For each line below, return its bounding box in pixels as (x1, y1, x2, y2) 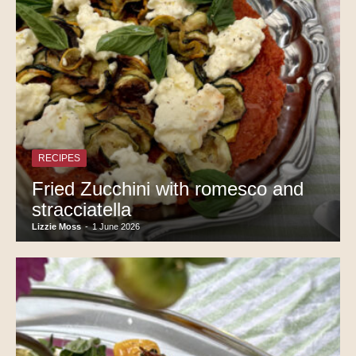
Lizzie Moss (32, 222, 81, 232)
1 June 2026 (92, 222, 140, 232)
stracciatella (32, 199, 131, 221)
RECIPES (38, 153, 80, 164)
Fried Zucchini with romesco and (32, 178, 304, 200)
